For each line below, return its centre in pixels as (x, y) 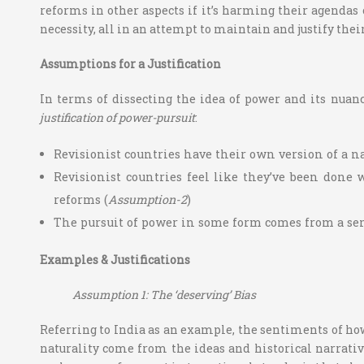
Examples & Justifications (115, 260)
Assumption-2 (148, 200)
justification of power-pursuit (117, 118)
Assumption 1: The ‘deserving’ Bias (165, 295)
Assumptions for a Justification (130, 64)
